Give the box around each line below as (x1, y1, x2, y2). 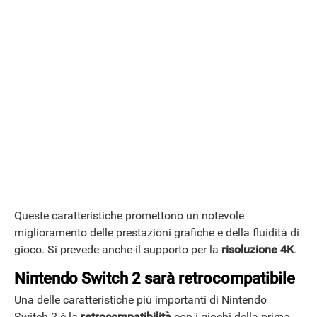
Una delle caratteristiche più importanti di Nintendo (14, 293, 267, 307)
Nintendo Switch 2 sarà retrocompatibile (14, 269, 295, 287)
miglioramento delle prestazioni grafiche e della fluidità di (14, 225, 299, 239)
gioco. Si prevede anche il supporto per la (14, 242, 221, 256)
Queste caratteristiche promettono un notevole (14, 208, 244, 222)
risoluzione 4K (221, 242, 294, 256)
